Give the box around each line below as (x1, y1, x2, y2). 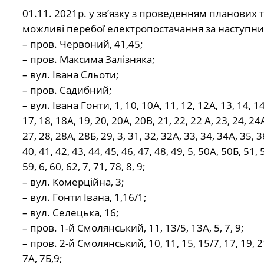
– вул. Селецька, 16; (22, 206, 119, 220)
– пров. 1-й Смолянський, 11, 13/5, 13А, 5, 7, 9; (22, 221, 244, 235)
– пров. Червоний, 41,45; (22, 37, 143, 51)
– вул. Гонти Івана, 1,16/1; (22, 190, 147, 204)
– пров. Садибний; (22, 83, 112, 97)
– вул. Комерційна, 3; (22, 175, 124, 189)
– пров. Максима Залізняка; (22, 52, 155, 67)
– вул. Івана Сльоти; (22, 68, 119, 82)
